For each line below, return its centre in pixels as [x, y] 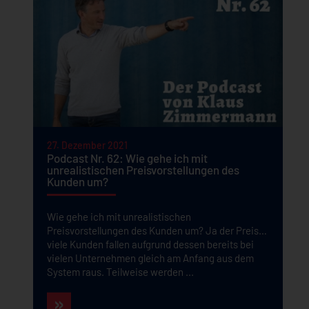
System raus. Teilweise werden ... [120, 272]
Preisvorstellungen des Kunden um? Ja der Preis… [157, 230]
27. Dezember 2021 [87, 145]
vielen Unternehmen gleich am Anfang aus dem [150, 258]
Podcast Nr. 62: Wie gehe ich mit [127, 158]
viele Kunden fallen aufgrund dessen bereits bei [150, 244]
